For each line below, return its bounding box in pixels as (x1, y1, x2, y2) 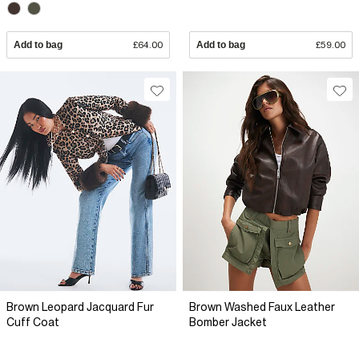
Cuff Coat (6, 315, 59, 329)
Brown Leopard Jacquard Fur (6, 300, 154, 313)
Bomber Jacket (189, 315, 267, 329)
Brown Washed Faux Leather (189, 300, 335, 313)
